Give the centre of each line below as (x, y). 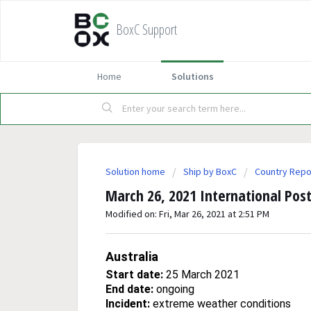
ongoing (174, 289)
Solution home (136, 171)
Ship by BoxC (210, 171)
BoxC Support (146, 30)
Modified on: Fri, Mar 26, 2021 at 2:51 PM (187, 214)
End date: (129, 289)
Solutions (192, 76)
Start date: (134, 274)
